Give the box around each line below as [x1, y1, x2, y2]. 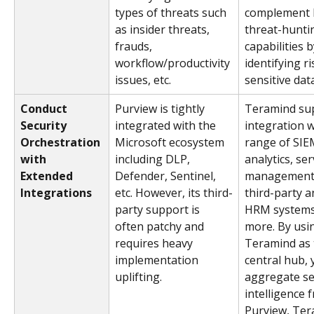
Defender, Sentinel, [115, 168, 219, 184]
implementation [115, 252, 201, 268]
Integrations [20, 185, 92, 201]
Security [20, 118, 69, 134]
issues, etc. [115, 72, 171, 88]
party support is [115, 202, 203, 218]
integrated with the [115, 118, 219, 134]
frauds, [115, 39, 155, 55]
